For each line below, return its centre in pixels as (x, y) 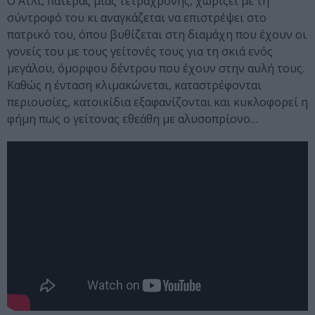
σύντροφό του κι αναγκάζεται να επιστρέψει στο (137, 17)
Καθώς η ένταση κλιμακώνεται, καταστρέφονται (134, 85)
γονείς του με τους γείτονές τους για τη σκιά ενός (140, 51)
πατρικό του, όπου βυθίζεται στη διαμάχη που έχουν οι (157, 34)
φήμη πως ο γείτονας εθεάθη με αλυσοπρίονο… (133, 118)
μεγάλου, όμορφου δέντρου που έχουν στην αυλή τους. (156, 68)
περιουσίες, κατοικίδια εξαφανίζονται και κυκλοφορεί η (157, 102)
